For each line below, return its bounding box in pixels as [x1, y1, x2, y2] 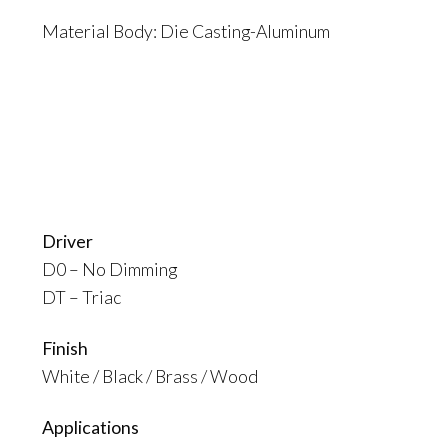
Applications [42, 416, 139, 439]
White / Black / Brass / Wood [42, 365, 258, 388]
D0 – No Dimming [42, 257, 177, 280]
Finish [42, 337, 88, 360]
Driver [42, 229, 93, 252]
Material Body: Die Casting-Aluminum [42, 20, 330, 43]
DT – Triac [42, 285, 121, 308]
